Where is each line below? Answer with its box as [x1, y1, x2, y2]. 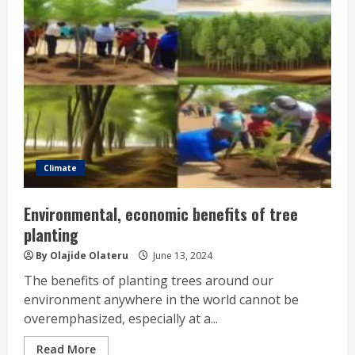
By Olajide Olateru [33, 248, 131, 262]
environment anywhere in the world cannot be [24, 290, 299, 308]
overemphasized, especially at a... [24, 309, 218, 327]
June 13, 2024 [151, 248, 212, 262]
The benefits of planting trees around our [24, 271, 273, 289]
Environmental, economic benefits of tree [24, 201, 298, 226]
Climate [44, 162, 77, 174]
